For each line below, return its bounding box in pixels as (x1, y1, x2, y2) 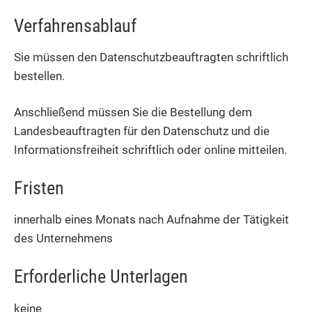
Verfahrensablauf (14, 15, 136, 36)
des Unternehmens (14, 231, 113, 246)
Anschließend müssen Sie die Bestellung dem (14, 105, 252, 120)
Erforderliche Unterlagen (14, 266, 188, 288)
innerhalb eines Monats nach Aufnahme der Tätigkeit (14, 212, 289, 227)
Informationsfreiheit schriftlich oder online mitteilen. (14, 143, 287, 157)
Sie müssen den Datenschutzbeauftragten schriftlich (14, 50, 288, 65)
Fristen (14, 178, 64, 199)
